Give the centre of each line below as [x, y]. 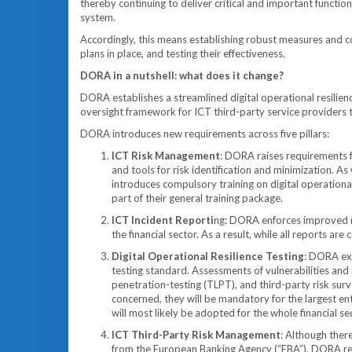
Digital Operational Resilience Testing [208, 256]
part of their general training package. [198, 198]
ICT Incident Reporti [163, 220]
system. [98, 17]
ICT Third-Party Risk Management [196, 335]
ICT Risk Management [166, 156]
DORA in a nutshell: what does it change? [182, 75]
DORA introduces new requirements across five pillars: [205, 134]
